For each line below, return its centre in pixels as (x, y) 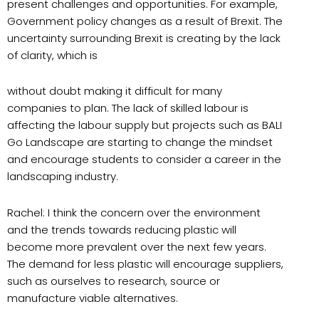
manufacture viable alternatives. (93, 298)
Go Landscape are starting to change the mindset (140, 142)
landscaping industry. (64, 177)
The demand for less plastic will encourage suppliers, (145, 263)
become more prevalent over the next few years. (137, 246)
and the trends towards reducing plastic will (122, 229)
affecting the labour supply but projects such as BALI (145, 125)
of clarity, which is (54, 55)
